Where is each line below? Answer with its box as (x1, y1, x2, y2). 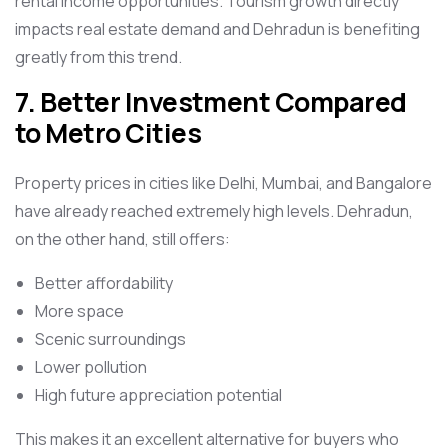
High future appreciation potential (35, 384, 282, 406)
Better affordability (35, 272, 173, 294)
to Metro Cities (15, 115, 202, 151)
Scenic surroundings (35, 328, 186, 350)
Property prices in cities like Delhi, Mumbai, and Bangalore (15, 172, 432, 194)
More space (35, 300, 124, 322)
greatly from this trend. (15, 46, 182, 68)
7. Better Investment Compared (15, 84, 407, 120)
